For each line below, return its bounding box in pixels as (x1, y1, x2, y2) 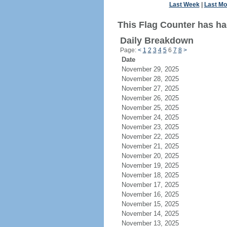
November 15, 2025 (121, 200, 191, 208)
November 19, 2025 (121, 162, 191, 169)
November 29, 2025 (121, 65, 191, 73)
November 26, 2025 (121, 94, 191, 102)
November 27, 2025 (121, 85, 191, 92)
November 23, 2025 (121, 123, 191, 131)
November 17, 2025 (121, 181, 191, 188)
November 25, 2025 (121, 104, 191, 111)
